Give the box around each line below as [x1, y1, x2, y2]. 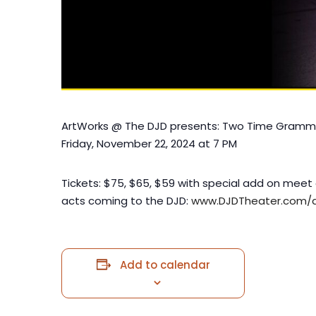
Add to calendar [119, 257, 210, 272]
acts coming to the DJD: [61, 193, 191, 208]
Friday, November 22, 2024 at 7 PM [61, 135, 237, 151]
